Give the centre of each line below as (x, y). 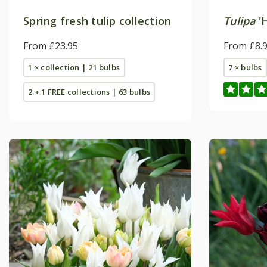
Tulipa (240, 21)
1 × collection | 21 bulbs (74, 67)
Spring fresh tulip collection (97, 21)
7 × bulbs (245, 67)
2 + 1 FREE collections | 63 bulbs (89, 91)
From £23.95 (51, 46)
